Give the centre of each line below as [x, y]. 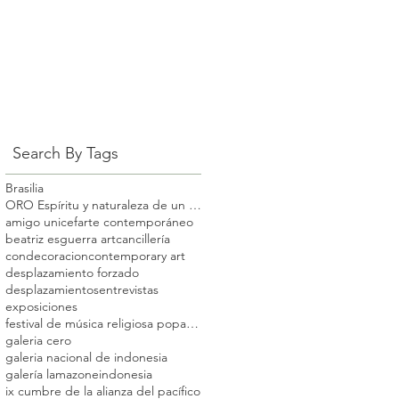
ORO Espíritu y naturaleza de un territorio [195, 205]
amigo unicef [41, 222]
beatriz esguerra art [61, 239]
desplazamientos [52, 289]
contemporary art [137, 256]
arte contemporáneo [135, 222]
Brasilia [24, 188]
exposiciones [41, 306]
